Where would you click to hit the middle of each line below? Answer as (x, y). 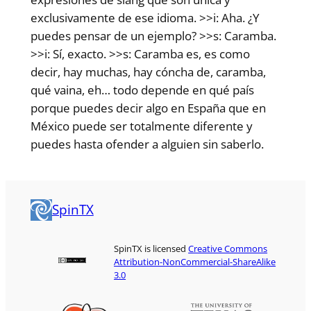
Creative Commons (228, 248)
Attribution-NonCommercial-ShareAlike (195, 261)
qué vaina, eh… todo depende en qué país (142, 90)
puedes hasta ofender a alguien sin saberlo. (147, 144)
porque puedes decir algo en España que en (148, 108)
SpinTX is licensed (151, 248)
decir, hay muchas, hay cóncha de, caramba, (148, 72)
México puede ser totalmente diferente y (141, 126)
